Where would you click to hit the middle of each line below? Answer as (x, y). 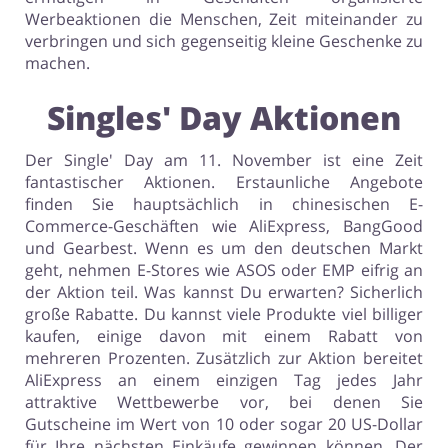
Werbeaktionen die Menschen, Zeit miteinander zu (224, 19)
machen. (57, 63)
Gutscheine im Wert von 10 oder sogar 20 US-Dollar (224, 424)
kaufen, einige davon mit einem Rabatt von (224, 336)
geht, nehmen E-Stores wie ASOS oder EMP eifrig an (224, 270)
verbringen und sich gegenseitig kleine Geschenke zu (224, 41)
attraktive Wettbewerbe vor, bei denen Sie (224, 402)
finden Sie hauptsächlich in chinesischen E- (224, 204)
